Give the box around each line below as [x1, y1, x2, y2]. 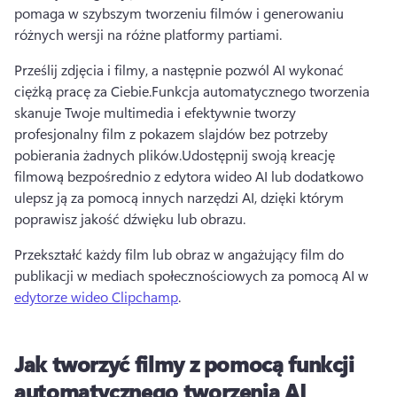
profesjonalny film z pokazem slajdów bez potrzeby [14, 124, 328, 143]
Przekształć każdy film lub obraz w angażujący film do [14, 245, 344, 263]
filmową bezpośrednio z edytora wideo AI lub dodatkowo [14, 167, 363, 185]
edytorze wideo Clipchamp [14, 287, 178, 306]
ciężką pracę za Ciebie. [14, 82, 152, 100]
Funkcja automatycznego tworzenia [152, 82, 370, 100]
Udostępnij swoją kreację [182, 145, 335, 164]
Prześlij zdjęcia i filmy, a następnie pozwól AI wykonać [14, 60, 344, 79]
